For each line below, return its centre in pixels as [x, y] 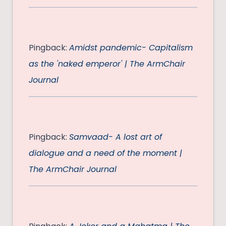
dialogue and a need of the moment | [105, 153]
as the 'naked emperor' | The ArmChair [107, 64]
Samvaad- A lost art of [116, 137]
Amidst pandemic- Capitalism [131, 48]
